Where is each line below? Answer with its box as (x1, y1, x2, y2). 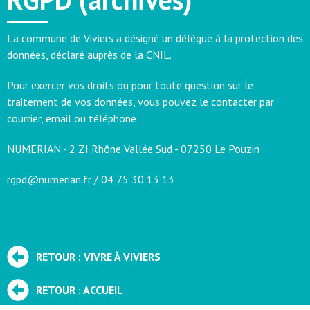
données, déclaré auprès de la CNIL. (7, 48, 172, 62)
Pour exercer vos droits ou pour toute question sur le (7, 78, 253, 93)
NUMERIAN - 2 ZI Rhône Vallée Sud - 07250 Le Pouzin (7, 142, 259, 156)
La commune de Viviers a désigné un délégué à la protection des (7, 31, 303, 46)
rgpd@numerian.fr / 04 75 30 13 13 (7, 172, 174, 187)
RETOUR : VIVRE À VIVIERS (36, 250, 161, 264)
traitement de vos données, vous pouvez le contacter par (7, 95, 274, 109)
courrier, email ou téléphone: (7, 111, 139, 126)
